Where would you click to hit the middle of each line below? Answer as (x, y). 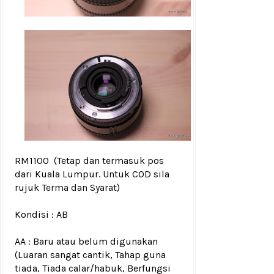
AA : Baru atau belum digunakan (86, 242)
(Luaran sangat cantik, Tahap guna (90, 255)
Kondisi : (34, 215)
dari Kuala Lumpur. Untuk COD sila (92, 174)
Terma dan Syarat (79, 188)
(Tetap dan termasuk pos (109, 161)
